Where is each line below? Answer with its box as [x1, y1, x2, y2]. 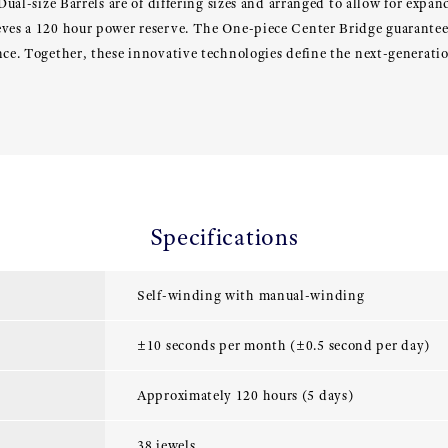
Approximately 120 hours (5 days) [137, 387, 354, 404]
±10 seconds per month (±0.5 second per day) [137, 337, 431, 354]
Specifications [149, 222, 299, 252]
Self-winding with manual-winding [137, 287, 365, 304]
